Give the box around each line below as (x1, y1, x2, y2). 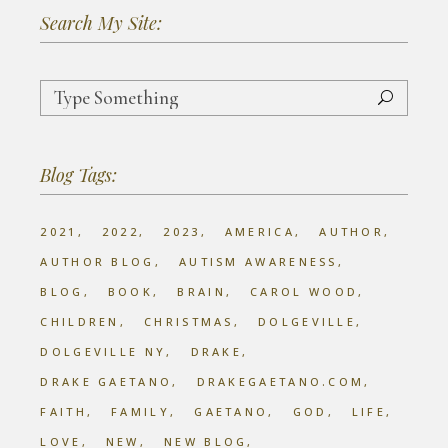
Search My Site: (40, 11, 163, 35)
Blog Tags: (40, 163, 118, 187)
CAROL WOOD (250, 284, 359, 299)
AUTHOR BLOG (40, 254, 155, 269)
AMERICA (224, 224, 295, 239)
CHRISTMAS (144, 314, 234, 329)
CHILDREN (40, 314, 120, 329)
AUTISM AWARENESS (178, 254, 338, 269)
